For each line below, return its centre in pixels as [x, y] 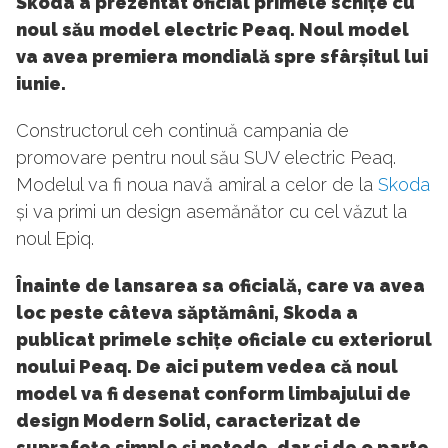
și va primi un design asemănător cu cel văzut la [211, 212]
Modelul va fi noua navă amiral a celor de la [197, 185]
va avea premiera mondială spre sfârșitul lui [222, 57]
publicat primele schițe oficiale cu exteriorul [224, 340]
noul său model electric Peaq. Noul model [212, 30]
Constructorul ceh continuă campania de [182, 131]
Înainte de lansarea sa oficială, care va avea [220, 286]
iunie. [41, 84]
